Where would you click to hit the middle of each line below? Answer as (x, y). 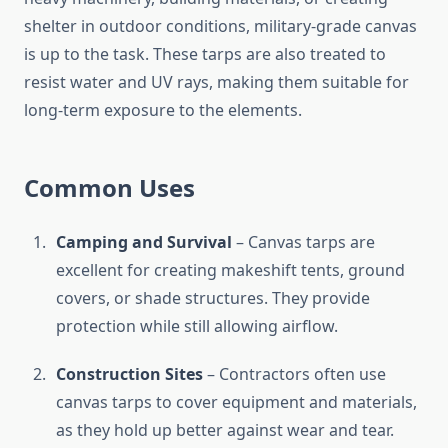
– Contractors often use (294, 374)
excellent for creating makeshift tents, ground (230, 270)
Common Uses (109, 188)
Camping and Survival (144, 242)
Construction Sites (129, 374)
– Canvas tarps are (303, 242)
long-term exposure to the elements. (163, 110)
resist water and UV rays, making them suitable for (216, 82)
